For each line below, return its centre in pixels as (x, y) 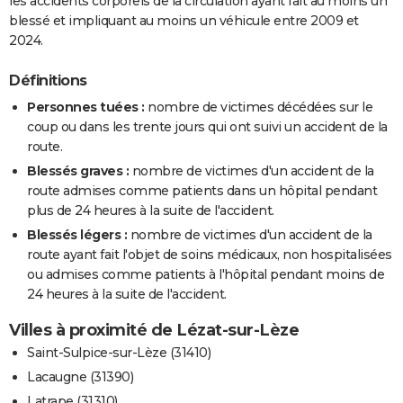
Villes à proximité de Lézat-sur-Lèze (154, 331)
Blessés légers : (77, 235)
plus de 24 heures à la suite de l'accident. (151, 211)
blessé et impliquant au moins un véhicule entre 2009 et (184, 21)
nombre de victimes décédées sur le (258, 107)
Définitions (48, 80)
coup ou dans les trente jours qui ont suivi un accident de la (207, 127)
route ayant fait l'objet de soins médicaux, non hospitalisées (210, 255)
